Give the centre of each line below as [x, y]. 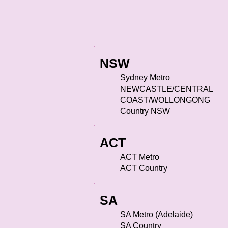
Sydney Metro [146, 78]
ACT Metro [141, 157]
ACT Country [145, 168]
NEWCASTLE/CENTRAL [166, 89]
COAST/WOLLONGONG [165, 100]
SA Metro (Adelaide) [158, 215]
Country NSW [146, 111]
